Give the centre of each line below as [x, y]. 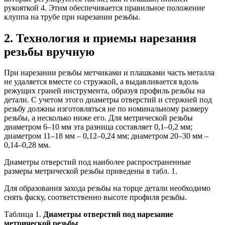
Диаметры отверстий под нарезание [108, 214]
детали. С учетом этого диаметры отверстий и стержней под [108, 100]
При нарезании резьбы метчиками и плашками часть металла [109, 73]
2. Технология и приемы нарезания [100, 38]
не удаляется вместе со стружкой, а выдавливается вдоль [101, 82]
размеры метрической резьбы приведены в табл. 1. [91, 171]
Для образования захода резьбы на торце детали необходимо [107, 188]
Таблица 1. [24, 214]
